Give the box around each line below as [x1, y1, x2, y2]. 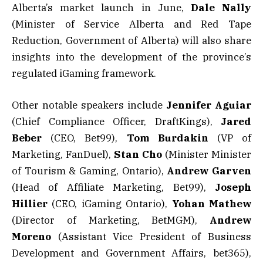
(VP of [208, 131, 252, 145]
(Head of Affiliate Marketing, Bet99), [12, 181, 215, 194]
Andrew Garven [167, 164, 252, 178]
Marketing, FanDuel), [12, 148, 114, 161]
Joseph [215, 181, 251, 194]
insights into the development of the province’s [12, 50, 251, 64]
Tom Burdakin [126, 131, 208, 145]
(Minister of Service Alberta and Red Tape [12, 18, 251, 31]
